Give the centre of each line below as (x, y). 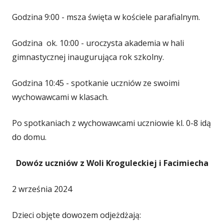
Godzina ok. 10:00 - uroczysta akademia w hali (98, 43)
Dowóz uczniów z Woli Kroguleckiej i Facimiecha (112, 163)
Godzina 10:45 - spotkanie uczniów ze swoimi (96, 83)
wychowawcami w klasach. (60, 97)
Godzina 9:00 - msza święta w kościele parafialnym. (106, 17)
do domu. (29, 137)
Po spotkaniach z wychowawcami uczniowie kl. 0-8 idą (111, 123)
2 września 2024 (42, 189)
